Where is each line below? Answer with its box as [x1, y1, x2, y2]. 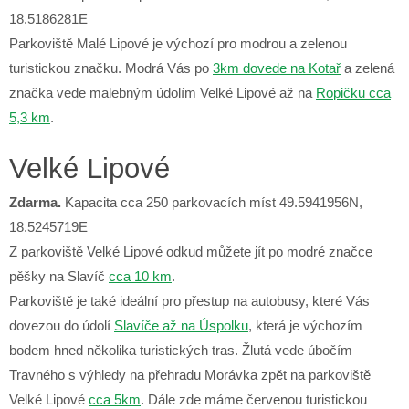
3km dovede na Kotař [213, 59, 341, 76]
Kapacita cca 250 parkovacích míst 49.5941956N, [61, 194, 362, 210]
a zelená [341, 59, 394, 76]
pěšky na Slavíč [9, 267, 109, 284]
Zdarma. [9, 194, 61, 210]
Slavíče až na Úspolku [114, 317, 248, 333]
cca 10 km [109, 267, 172, 284]
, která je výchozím [248, 317, 362, 333]
